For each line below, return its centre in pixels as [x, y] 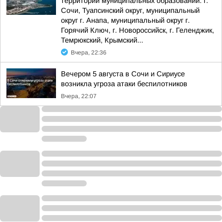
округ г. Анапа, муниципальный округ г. [125, 20]
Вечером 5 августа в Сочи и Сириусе [123, 74]
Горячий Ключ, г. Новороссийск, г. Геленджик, [138, 30]
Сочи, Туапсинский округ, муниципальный [130, 10]
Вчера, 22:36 [89, 53]
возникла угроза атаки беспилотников [124, 84]
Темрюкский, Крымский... [102, 40]
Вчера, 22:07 [79, 96]
